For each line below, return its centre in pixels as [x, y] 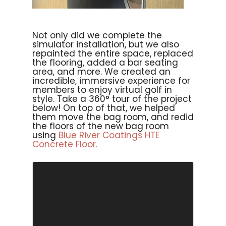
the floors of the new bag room [101, 126]
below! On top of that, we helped [104, 108]
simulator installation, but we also [106, 44]
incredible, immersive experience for [111, 80]
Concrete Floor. [65, 144]
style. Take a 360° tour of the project [112, 99]
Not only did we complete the [97, 35]
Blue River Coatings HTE [109, 135]
